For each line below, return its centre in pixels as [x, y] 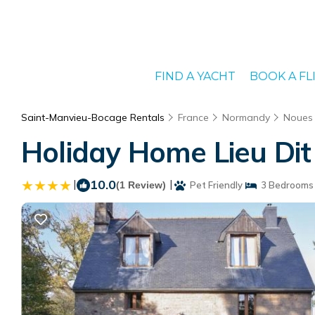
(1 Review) [141, 185]
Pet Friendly [214, 185]
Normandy [246, 117]
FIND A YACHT [195, 76]
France [193, 117]
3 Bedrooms [285, 185]
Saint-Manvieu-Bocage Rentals [94, 117]
